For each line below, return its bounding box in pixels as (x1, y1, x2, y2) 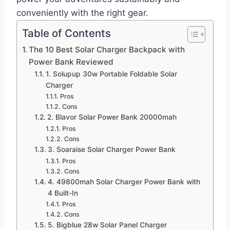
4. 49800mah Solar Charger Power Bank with (47, 177, 200, 186)
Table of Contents (22, 26, 111, 40)
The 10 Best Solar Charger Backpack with (29, 44, 185, 54)
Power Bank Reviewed (29, 56, 114, 67)
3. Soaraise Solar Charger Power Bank (47, 145, 176, 154)
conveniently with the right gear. (16, 7, 148, 18)
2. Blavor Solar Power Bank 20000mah (47, 112, 177, 121)
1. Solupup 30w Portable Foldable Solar (45, 69, 177, 78)
